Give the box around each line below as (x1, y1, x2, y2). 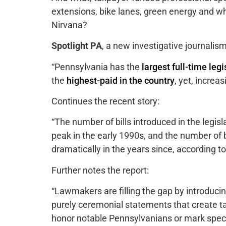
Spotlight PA (51, 40, 102, 51)
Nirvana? (51, 19, 87, 30)
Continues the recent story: (51, 96, 159, 107)
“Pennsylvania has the (51, 61, 142, 72)
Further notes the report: (51, 164, 149, 176)
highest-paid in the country (67, 75, 175, 86)
